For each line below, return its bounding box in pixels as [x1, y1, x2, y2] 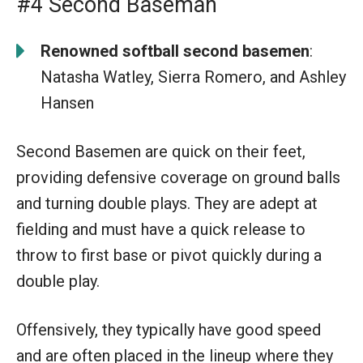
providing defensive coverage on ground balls [16, 167, 340, 187]
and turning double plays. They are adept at [16, 193, 318, 213]
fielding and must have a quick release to [16, 219, 305, 239]
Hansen [41, 92, 94, 113]
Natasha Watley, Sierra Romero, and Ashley [41, 66, 346, 87]
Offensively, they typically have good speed [16, 319, 321, 340]
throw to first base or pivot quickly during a [16, 245, 322, 265]
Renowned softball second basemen [41, 41, 310, 61]
